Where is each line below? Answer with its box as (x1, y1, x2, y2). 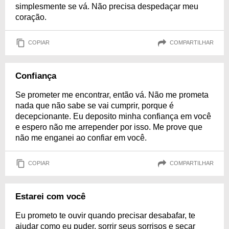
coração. (15, 12, 47, 21)
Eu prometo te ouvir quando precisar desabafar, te (15, 211, 195, 220)
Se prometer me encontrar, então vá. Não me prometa (15, 90, 209, 99)
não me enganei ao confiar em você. (15, 133, 147, 142)
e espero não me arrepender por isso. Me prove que (15, 122, 202, 131)
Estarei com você (15, 191, 85, 201)
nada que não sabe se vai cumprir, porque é (15, 101, 174, 110)
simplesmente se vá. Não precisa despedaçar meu (15, 2, 198, 11)
